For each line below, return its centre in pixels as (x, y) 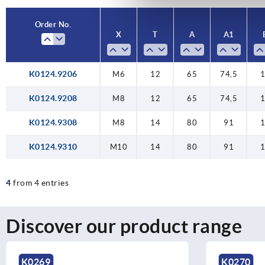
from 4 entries (41, 182)
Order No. (53, 25)
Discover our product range (124, 226)
